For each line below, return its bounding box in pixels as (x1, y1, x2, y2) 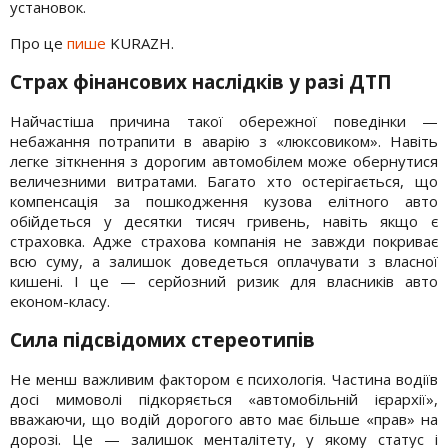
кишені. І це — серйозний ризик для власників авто (10, 271, 438, 292)
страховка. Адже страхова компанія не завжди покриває (10, 231, 438, 252)
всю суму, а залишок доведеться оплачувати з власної (10, 251, 438, 272)
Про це (10, 33, 67, 54)
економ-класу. (10, 291, 110, 312)
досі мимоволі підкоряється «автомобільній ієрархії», (10, 389, 438, 410)
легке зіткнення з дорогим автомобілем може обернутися (10, 151, 438, 172)
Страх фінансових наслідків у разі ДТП (10, 69, 392, 96)
